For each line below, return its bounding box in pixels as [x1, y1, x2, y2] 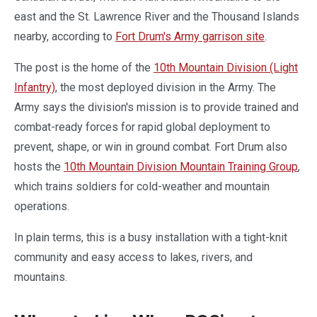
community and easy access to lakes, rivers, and [14, 250, 253, 264]
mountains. [14, 270, 67, 284]
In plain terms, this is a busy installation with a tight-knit [14, 231, 287, 244]
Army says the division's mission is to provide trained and [14, 100, 299, 114]
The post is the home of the [14, 61, 154, 74]
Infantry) [14, 81, 55, 94]
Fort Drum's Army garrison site [115, 30, 265, 43]
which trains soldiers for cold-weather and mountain [14, 180, 270, 193]
